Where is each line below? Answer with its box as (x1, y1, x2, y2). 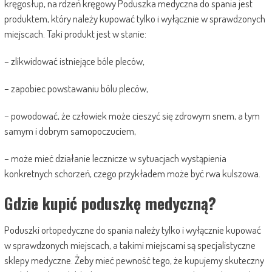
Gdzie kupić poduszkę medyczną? (4, 191, 216, 215)
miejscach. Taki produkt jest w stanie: (4, 27, 146, 40)
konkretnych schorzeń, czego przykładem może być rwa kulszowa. (4, 167, 260, 180)
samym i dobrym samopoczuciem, (4, 124, 138, 137)
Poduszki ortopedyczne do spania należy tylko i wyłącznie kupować (4, 223, 261, 236)
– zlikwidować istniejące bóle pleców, (4, 55, 144, 67)
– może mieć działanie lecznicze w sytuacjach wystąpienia (4, 152, 226, 165)
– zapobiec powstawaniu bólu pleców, (4, 82, 148, 95)
